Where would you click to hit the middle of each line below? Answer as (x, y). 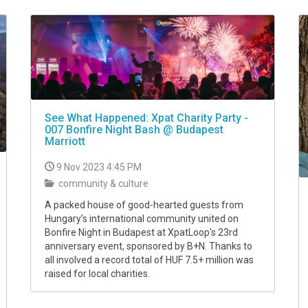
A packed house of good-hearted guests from (144, 205)
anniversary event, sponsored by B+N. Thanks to (148, 246)
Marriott (65, 141)
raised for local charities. (97, 273)
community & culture (102, 183)
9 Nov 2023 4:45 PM (99, 167)
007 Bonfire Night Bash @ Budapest (134, 129)
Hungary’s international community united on (142, 218)
